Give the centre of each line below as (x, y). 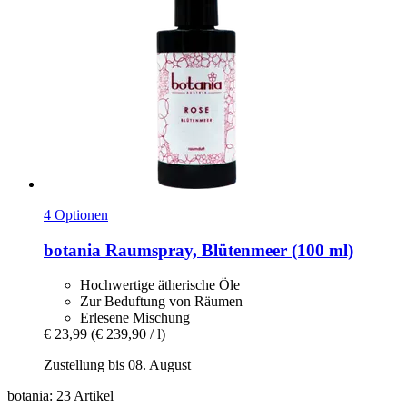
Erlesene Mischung (135, 318)
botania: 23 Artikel (60, 396)
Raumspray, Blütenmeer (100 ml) (227, 250)
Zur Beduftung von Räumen (161, 302)
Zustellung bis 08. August (117, 365)
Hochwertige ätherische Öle (160, 285)
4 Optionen (76, 214)
